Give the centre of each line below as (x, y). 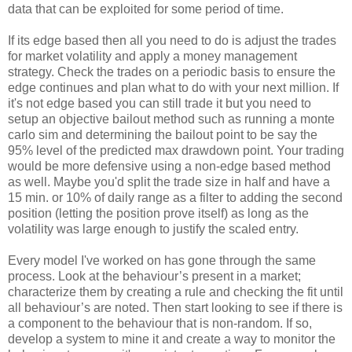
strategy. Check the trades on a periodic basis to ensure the (172, 72)
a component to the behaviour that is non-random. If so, (160, 324)
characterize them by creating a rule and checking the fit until (176, 292)
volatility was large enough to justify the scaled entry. (153, 229)
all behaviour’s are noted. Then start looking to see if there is (175, 308)
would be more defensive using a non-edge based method (169, 167)
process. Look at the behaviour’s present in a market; (154, 277)
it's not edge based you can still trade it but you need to (159, 104)
